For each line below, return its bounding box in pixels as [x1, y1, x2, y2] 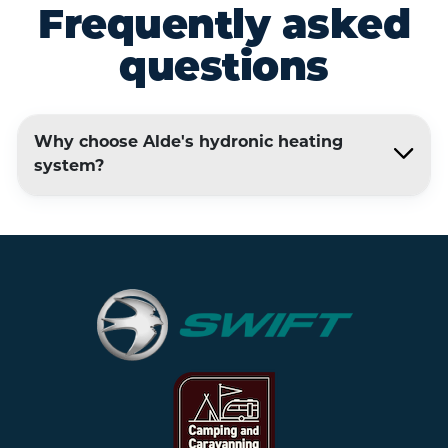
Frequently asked [38, 8, 410, 49]
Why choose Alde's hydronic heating [34, 135, 343, 152]
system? [34, 159, 104, 176]
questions [119, 50, 329, 91]
